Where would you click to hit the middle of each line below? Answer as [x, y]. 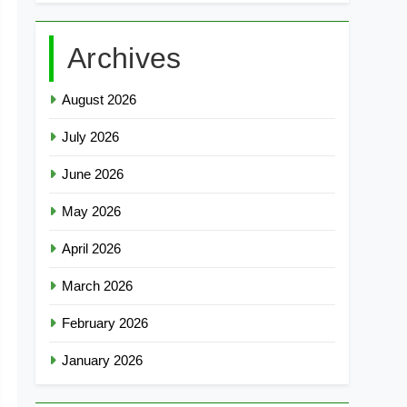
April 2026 [92, 248]
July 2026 [91, 137]
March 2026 [98, 286]
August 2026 [99, 99]
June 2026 [93, 174]
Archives [124, 58]
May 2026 [92, 211]
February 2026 [105, 323]
